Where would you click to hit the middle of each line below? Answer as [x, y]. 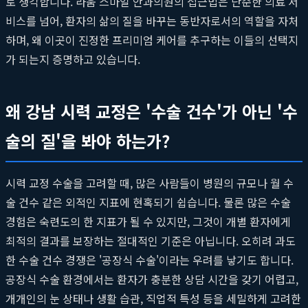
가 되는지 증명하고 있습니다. [73, 59]
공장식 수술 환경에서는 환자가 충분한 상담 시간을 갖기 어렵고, [152, 279]
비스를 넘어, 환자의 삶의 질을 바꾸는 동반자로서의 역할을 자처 [152, 20]
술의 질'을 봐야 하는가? [88, 140]
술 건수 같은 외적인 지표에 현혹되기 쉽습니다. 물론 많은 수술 [148, 202]
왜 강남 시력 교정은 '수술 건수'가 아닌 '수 [152, 111]
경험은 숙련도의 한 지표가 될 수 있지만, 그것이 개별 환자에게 [148, 221]
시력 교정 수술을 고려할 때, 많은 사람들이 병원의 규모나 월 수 [150, 183]
